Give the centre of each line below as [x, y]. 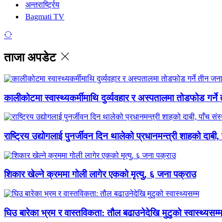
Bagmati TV [45, 17]
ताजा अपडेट [31, 57]
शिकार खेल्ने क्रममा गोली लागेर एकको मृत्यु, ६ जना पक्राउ [100, 174]
